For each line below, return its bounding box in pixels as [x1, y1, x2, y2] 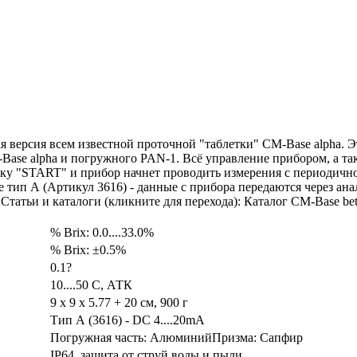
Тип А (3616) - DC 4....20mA [50, 312, 205, 327]
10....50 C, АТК [50, 277, 132, 292]
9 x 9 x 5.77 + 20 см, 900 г [50, 295, 188, 309]
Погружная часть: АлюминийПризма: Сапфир [50, 330, 303, 344]
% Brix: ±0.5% [50, 242, 126, 257]
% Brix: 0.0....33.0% [50, 225, 154, 239]
